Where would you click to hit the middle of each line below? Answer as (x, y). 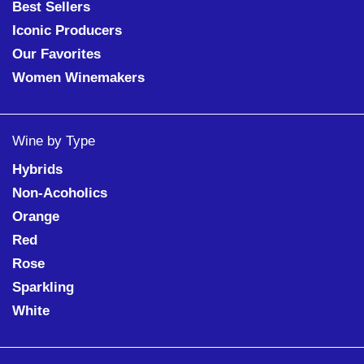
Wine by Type (54, 141)
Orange (36, 217)
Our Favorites (56, 54)
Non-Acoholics (60, 193)
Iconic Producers (67, 31)
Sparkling (43, 288)
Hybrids (37, 170)
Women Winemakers (78, 78)
